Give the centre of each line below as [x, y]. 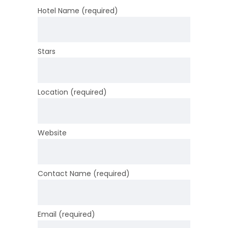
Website [52, 133]
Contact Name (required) [84, 174]
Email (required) [66, 214]
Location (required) [72, 92]
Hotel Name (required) [78, 11]
